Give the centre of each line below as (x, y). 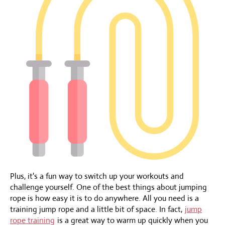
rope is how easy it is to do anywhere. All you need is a (104, 198)
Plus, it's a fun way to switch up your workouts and (97, 176)
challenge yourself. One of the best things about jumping (108, 187)
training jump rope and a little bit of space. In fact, (97, 209)
